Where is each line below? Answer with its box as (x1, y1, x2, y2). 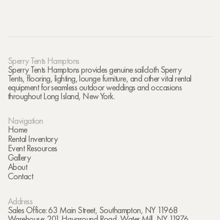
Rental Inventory (8, 133, 58, 144)
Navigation (8, 115, 43, 126)
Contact (8, 170, 33, 182)
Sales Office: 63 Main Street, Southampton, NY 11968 (8, 204, 178, 216)
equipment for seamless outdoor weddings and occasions (8, 82, 182, 93)
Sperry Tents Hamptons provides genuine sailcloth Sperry (8, 64, 182, 75)
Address (8, 195, 33, 207)
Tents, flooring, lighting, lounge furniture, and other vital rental (8, 73, 192, 84)
